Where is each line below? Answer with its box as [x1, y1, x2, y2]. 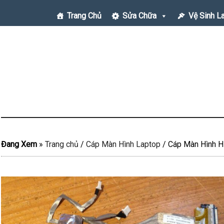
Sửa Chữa [122, 11, 156, 20]
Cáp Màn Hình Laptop [86, 139, 160, 149]
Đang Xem [1, 139, 37, 149]
